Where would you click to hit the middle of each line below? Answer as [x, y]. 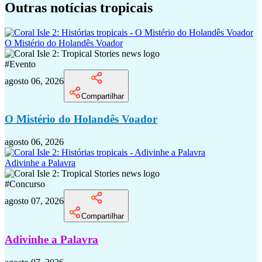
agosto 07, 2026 [34, 201]
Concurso [27, 184]
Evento [23, 64]
